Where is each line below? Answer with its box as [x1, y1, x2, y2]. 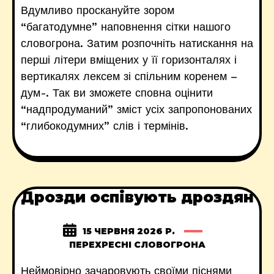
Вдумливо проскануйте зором [21, 4, 174, 17]
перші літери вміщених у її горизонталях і [21, 53, 237, 66]
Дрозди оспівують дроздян [20, 188, 254, 206]
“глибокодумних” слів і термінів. [21, 119, 188, 132]
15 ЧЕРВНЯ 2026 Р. [82, 226, 175, 237]
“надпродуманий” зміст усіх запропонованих [21, 103, 252, 116]
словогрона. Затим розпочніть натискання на [21, 37, 253, 50]
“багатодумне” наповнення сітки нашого [21, 20, 231, 33]
